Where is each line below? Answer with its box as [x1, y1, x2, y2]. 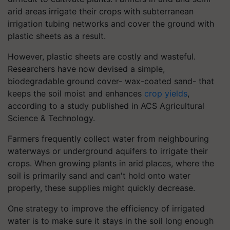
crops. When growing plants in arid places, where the [8, 158, 214, 168]
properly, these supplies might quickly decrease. [8, 182, 195, 193]
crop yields [144, 88, 187, 99]
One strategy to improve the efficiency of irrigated [8, 203, 205, 214]
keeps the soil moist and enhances [8, 88, 144, 99]
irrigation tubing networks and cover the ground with [8, 18, 214, 29]
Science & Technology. [8, 112, 95, 123]
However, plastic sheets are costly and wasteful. [8, 51, 196, 62]
